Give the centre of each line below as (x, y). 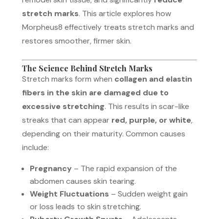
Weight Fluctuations (69, 194)
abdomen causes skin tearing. (83, 181)
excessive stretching (63, 106)
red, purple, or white (151, 120)
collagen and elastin (153, 79)
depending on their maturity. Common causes (103, 133)
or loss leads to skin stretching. (85, 206)
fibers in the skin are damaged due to (95, 92)
